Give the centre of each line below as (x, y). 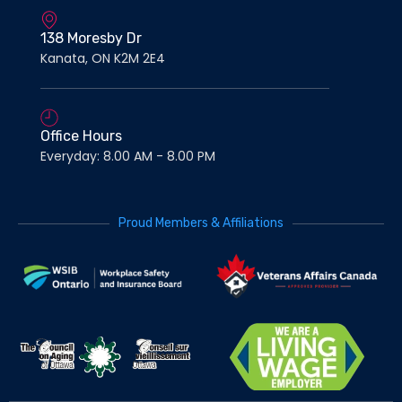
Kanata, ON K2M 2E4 (103, 59)
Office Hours (81, 136)
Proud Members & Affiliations (201, 223)
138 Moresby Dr (91, 39)
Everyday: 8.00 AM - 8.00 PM (128, 157)
